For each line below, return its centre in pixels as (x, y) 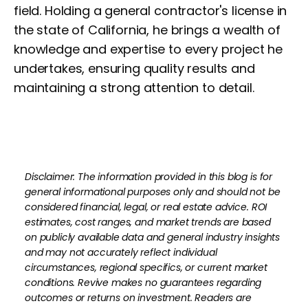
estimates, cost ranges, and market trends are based (148, 222)
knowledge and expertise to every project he (148, 49)
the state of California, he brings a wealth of (147, 30)
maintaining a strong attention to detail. (134, 88)
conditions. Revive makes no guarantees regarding (143, 283)
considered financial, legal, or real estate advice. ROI (146, 207)
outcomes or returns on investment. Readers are (138, 298)
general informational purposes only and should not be (153, 192)
